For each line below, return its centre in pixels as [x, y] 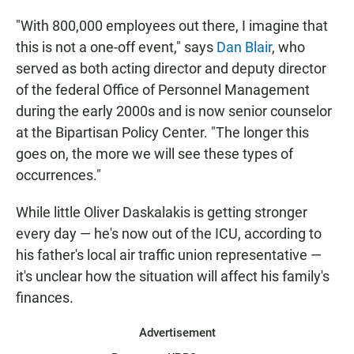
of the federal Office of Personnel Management [163, 90]
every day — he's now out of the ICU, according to [169, 234]
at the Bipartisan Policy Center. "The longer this [162, 133]
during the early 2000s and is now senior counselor [174, 111]
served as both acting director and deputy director [171, 69]
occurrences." [58, 175]
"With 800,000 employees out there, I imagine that [172, 26]
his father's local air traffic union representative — [169, 255]
